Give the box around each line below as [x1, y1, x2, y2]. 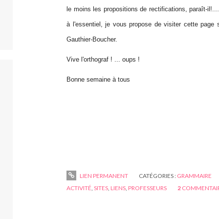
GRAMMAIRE [177, 172, 212, 180]
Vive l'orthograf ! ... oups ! [66, 56, 140, 64]
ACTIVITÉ [66, 184, 91, 192]
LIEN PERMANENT [79, 172, 128, 180]
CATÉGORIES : [139, 172, 177, 180]
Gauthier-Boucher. [66, 36, 117, 44]
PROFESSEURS [128, 184, 167, 192]
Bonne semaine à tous [66, 76, 130, 84]
